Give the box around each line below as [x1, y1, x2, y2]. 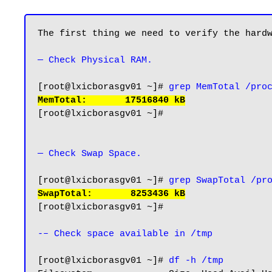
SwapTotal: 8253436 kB [38, 189, 185, 199]
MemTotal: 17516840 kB [38, 95, 185, 106]
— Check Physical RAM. [38, 55, 152, 66]
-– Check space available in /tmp [38, 229, 212, 239]
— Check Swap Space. [38, 149, 141, 159]
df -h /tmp [169, 256, 223, 266]
